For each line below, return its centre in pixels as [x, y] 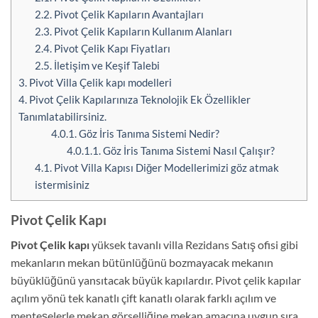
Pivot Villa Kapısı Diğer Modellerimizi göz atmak [165, 168]
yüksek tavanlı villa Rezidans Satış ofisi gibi [194, 244]
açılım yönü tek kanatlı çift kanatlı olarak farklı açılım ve [143, 297]
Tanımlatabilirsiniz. [62, 117]
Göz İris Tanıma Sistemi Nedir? [148, 134]
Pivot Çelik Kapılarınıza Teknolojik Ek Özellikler [139, 100]
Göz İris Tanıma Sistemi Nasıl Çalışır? [188, 151]
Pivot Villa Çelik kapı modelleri [99, 83]
